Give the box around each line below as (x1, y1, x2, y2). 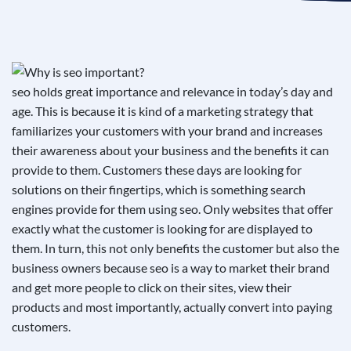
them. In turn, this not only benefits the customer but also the (12, 241, 339, 256)
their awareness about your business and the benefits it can (12, 143, 329, 158)
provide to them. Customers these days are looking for (12, 162, 302, 178)
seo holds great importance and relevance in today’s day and (12, 84, 333, 100)
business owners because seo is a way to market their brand (12, 260, 330, 276)
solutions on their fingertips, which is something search (12, 182, 306, 197)
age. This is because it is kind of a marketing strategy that (12, 103, 313, 119)
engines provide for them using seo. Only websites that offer (12, 201, 333, 217)
